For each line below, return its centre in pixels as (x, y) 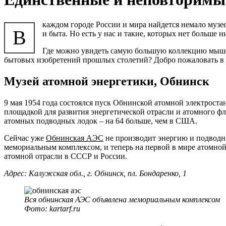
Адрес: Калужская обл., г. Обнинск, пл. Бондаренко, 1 (95, 173)
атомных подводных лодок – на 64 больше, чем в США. (101, 121)
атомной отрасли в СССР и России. (66, 156)
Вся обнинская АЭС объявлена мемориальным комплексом (122, 199)
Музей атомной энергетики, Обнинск (107, 81)
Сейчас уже (25, 138)
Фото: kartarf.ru (52, 208)
